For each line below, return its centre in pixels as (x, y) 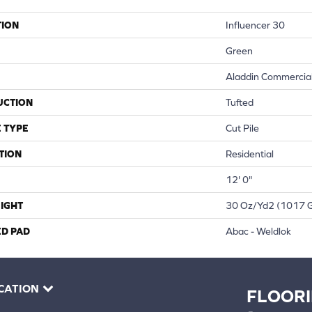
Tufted (240, 102)
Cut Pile (242, 128)
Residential (250, 154)
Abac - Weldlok (258, 231)
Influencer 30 (255, 25)
